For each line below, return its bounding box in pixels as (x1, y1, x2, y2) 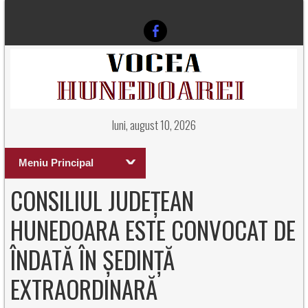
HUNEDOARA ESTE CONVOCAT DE (10, 212, 296, 247)
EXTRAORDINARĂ (10, 271, 158, 307)
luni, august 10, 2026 (111, 116, 196, 133)
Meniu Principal (18, 157, 93, 168)
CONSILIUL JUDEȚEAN (10, 182, 195, 218)
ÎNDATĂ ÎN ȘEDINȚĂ (10, 241, 175, 277)
